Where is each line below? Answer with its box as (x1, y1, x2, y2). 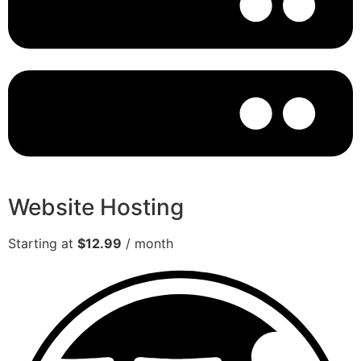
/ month (122, 235, 173, 252)
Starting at (8, 235, 77, 252)
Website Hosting (8, 193, 184, 222)
